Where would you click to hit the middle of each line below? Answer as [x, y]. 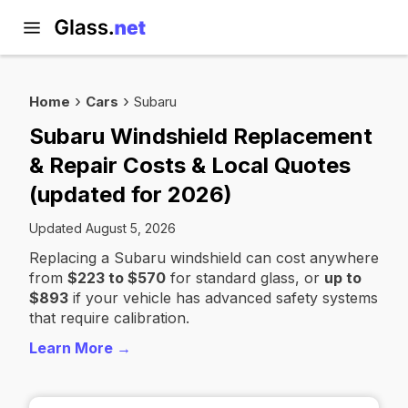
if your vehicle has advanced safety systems [223, 298]
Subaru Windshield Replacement [201, 136]
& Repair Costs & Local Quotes [190, 165]
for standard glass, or [245, 278]
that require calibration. [109, 318]
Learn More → [80, 348]
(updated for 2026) [131, 194]
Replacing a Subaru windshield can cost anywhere [204, 258]
